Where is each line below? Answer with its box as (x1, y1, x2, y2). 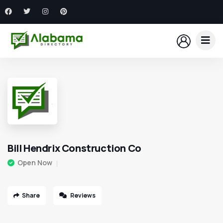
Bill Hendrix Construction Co (7, 141, 141, 155)
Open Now (17, 157, 52, 167)
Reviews (69, 191, 96, 200)
